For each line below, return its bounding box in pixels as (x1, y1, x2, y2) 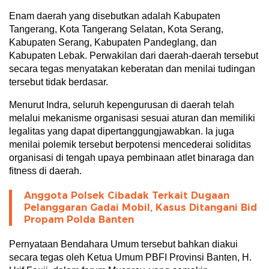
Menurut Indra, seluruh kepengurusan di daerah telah (9, 99, 234, 110)
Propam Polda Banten (24, 213, 134, 225)
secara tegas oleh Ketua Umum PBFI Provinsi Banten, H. (9, 252, 252, 262)
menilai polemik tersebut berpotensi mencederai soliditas (9, 139, 251, 150)
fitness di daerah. (9, 165, 82, 176)
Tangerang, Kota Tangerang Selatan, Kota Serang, (9, 23, 223, 34)
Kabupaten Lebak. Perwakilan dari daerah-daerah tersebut (9, 50, 258, 61)
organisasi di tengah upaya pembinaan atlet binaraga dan (9, 152, 254, 163)
